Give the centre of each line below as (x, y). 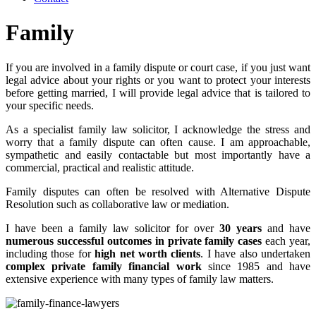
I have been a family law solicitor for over (113, 228)
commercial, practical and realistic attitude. (100, 167)
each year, (286, 241)
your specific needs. (50, 105)
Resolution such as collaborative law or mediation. (117, 204)
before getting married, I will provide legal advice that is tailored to (158, 92)
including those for (50, 253)
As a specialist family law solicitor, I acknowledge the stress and (158, 129)
